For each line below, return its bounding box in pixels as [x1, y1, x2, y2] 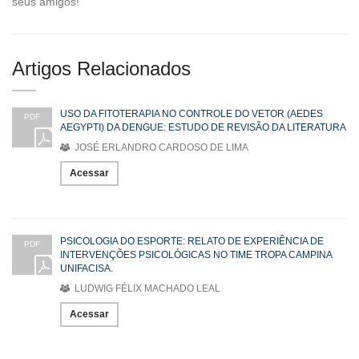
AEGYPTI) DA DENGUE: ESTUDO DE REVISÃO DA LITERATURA [60, 121, 346, 133]
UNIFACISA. [60, 262, 113, 274]
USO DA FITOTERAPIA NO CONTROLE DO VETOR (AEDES [60, 107, 323, 119]
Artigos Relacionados [12, 57, 191, 79]
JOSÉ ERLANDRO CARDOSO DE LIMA [72, 141, 248, 153]
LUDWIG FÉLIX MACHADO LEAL [72, 282, 220, 294]
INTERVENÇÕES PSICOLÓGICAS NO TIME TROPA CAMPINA [60, 248, 332, 260]
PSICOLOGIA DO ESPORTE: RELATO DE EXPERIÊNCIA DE [60, 235, 324, 247]
